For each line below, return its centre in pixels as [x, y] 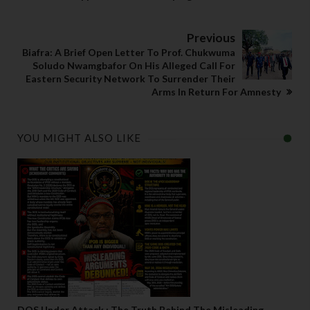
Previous [211, 38]
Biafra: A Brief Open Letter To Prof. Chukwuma [129, 53]
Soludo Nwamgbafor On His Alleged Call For [134, 66]
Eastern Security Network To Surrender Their [130, 79]
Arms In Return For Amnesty [217, 92]
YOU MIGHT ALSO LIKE [79, 138]
